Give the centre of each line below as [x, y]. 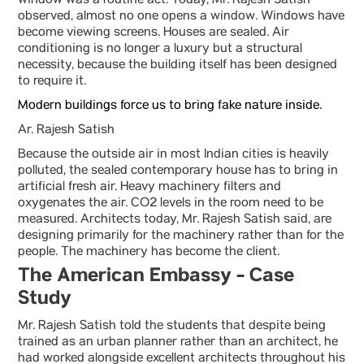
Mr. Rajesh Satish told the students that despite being [172, 327]
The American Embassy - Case [156, 276]
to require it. [52, 82]
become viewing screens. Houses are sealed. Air [154, 33]
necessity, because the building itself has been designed [178, 66]
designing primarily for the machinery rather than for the [181, 236]
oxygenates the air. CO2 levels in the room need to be [171, 204]
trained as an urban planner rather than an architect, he [178, 343]
